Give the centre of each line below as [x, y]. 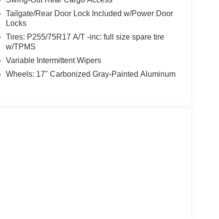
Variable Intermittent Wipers [53, 61]
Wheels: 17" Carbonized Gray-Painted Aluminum [90, 74]
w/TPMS [21, 47]
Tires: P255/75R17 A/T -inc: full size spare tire [85, 37]
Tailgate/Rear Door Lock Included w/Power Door [89, 14]
